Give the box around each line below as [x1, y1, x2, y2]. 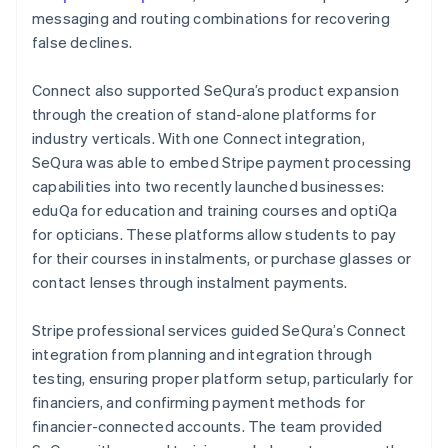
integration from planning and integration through [32, 343, 372, 364]
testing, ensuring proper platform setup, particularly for [32, 367, 414, 388]
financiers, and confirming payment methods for [32, 391, 366, 412]
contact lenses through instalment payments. [32, 271, 348, 292]
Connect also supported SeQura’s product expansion [32, 79, 399, 100]
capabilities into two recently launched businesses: [32, 175, 385, 196]
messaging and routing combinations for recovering [32, 7, 390, 28]
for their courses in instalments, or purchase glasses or [32, 247, 412, 268]
